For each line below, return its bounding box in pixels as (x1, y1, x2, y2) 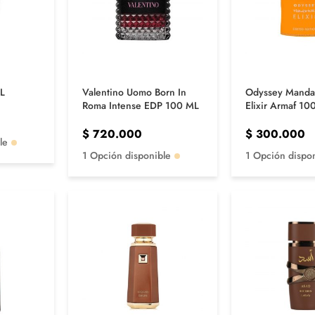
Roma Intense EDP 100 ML (82, 98, 200, 113)
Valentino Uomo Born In (82, 85, 187, 100)
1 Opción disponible (82, 148, 172, 163)
